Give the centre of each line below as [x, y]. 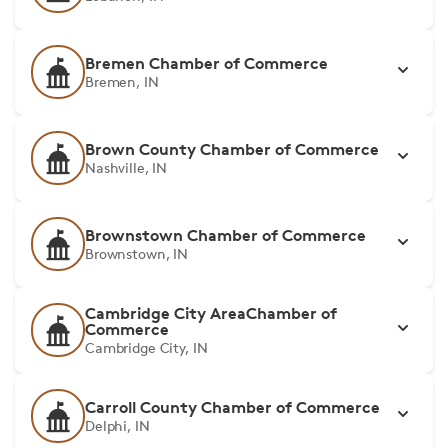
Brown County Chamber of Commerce [232, 149]
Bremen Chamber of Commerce [206, 63]
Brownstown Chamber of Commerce [225, 235]
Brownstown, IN [137, 253]
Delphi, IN [117, 425]
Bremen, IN [122, 81]
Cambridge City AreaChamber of [211, 313]
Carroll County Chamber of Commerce [232, 407]
